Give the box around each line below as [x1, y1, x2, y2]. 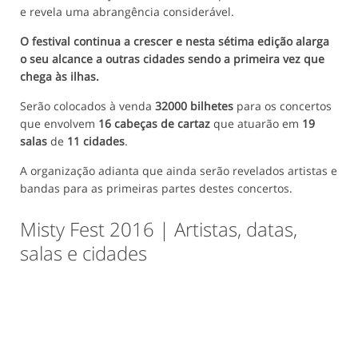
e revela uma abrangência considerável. [20, 4, 234, 20]
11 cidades [67, 133, 125, 149]
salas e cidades [20, 240, 147, 267]
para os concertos [233, 98, 332, 114]
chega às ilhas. [20, 69, 99, 85]
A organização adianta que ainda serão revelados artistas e [20, 163, 337, 179]
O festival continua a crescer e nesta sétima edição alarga [20, 34, 329, 50]
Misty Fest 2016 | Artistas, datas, [20, 216, 297, 243]
